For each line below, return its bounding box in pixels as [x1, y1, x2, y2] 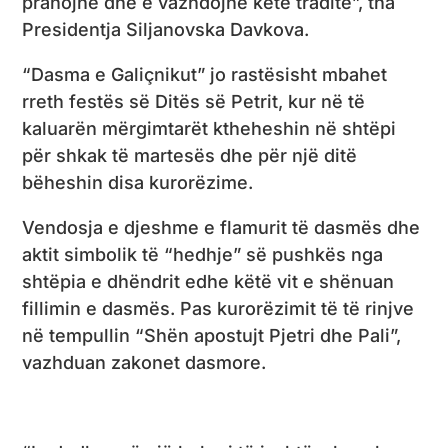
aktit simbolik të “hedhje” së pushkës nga [22, 243, 384, 265]
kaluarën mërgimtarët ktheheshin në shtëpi [22, 117, 397, 139]
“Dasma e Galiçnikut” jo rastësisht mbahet [22, 63, 388, 85]
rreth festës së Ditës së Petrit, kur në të [22, 90, 366, 112]
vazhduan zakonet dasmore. [22, 351, 267, 373]
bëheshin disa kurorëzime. [22, 171, 254, 193]
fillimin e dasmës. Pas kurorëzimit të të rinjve [22, 297, 415, 319]
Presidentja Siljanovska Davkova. [22, 18, 310, 40]
